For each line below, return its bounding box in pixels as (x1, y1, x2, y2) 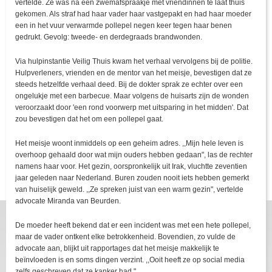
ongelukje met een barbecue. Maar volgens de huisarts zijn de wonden (15, 92, 249, 101)
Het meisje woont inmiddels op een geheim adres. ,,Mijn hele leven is (15, 139, 243, 148)
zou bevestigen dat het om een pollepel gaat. (15, 115, 163, 124)
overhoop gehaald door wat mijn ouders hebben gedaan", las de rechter (15, 151, 253, 160)
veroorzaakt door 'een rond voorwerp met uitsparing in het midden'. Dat (15, 103, 248, 112)
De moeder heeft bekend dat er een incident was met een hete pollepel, (15, 221, 251, 230)
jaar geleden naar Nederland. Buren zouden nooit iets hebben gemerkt (15, 174, 249, 183)
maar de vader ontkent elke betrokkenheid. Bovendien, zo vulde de (15, 233, 236, 242)
